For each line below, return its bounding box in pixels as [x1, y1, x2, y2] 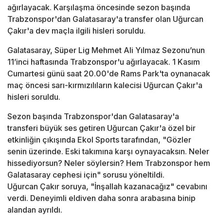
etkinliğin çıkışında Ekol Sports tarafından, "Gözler [7, 135, 191, 145]
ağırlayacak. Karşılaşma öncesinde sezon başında [7, 2, 190, 13]
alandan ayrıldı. [7, 205, 62, 215]
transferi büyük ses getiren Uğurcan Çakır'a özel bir [7, 123, 196, 133]
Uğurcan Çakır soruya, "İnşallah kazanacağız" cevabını [7, 182, 207, 192]
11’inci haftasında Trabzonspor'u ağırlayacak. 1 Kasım [7, 57, 200, 67]
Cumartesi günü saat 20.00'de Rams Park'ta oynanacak [7, 69, 210, 79]
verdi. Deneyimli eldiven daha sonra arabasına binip [7, 193, 196, 203]
